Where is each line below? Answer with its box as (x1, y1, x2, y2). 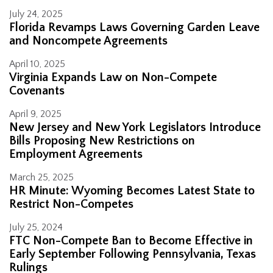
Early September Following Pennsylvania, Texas (9, 247, 256, 261)
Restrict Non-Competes (9, 197, 133, 211)
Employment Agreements (9, 147, 143, 161)
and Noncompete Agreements (9, 34, 168, 48)
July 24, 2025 (9, 9, 63, 20)
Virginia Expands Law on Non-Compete (9, 71, 217, 85)
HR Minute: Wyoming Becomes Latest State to (9, 184, 255, 198)
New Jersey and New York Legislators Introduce (9, 121, 261, 135)
